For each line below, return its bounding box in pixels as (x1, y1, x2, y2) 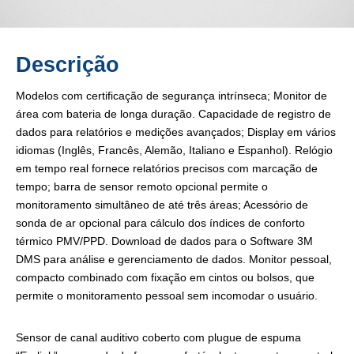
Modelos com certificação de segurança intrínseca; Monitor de (16, 89, 327, 103)
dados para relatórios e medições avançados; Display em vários (16, 126, 336, 139)
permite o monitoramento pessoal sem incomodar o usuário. (16, 289, 318, 303)
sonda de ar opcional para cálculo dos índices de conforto (16, 217, 305, 230)
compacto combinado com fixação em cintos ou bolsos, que (16, 271, 314, 284)
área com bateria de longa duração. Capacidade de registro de (16, 107, 331, 121)
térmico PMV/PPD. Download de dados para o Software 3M (16, 235, 313, 248)
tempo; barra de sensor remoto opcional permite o (16, 180, 268, 194)
